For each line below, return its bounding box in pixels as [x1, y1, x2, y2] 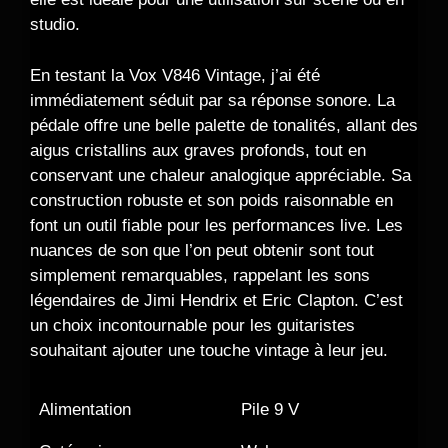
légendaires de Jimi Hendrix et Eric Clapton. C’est [30, 290, 403, 310]
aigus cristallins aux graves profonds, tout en [30, 140, 366, 160]
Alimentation [39, 400, 131, 420]
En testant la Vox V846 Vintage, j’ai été [30, 65, 320, 85]
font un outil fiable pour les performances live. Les [30, 215, 403, 235]
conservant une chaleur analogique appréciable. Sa [30, 165, 411, 185]
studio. [30, 15, 80, 35]
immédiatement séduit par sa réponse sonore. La [30, 90, 395, 110]
